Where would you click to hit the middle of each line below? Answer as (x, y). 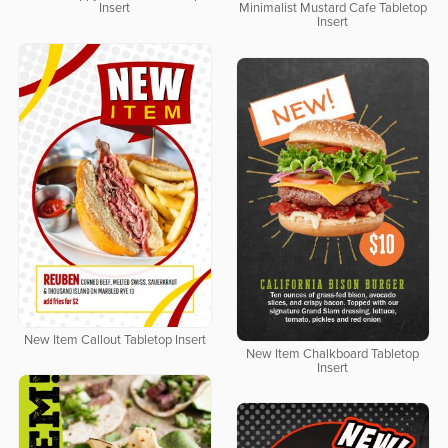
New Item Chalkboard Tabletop (333, 354)
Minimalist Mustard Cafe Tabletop (332, 9)
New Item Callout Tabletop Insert (114, 340)
